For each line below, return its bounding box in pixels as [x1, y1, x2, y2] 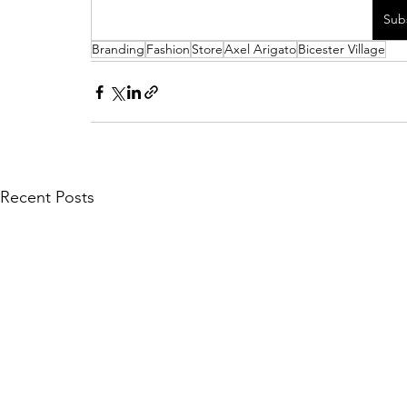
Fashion [146, 41, 190, 57]
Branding [92, 41, 144, 57]
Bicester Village [298, 41, 385, 57]
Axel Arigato [224, 41, 296, 57]
